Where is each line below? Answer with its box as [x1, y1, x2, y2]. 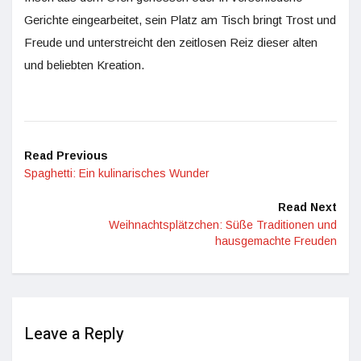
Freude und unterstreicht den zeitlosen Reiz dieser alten [24, 35, 317, 49]
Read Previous [24, 149, 108, 162]
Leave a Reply [24, 322, 124, 346]
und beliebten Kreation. [24, 58, 144, 72]
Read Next [278, 201, 337, 214]
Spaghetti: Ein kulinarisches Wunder [24, 167, 210, 180]
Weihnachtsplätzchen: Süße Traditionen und [109, 218, 337, 231]
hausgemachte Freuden [215, 234, 337, 247]
